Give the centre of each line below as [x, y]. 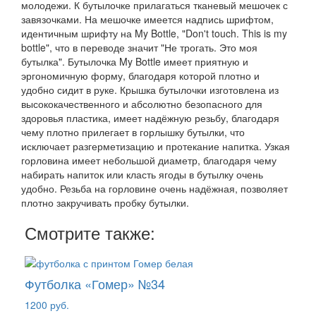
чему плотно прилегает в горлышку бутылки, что [133, 132]
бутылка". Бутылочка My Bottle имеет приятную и [135, 61]
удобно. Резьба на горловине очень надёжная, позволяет [154, 188]
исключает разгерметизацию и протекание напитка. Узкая [156, 146]
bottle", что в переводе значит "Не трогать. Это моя [139, 47]
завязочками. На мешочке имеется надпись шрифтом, [147, 19]
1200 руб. [47, 304]
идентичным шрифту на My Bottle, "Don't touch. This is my [154, 33]
